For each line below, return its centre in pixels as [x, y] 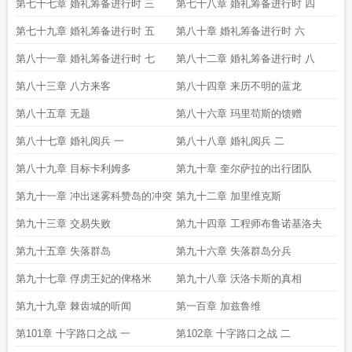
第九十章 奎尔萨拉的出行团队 [244, 169]
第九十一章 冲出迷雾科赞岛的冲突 [94, 196]
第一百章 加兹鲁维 [218, 306]
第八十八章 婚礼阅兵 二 [230, 141]
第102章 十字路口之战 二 [233, 334]
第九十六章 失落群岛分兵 [234, 251]
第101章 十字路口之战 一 [73, 334]
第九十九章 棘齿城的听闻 [73, 306]
